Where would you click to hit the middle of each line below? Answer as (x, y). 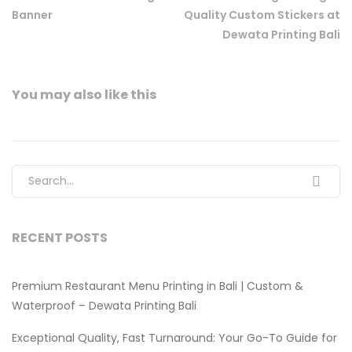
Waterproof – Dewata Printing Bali (104, 305)
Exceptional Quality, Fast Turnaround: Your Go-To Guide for (174, 337)
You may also (58, 94)
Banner (32, 15)
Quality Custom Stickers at (262, 15)
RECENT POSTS (60, 237)
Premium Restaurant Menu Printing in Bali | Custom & (158, 286)
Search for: (46, 174)
